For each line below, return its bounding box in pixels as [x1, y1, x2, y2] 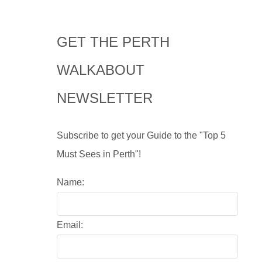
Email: [57, 219, 83, 230]
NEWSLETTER [57, 89, 153, 106]
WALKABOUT [57, 61, 144, 78]
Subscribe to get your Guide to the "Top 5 [57, 130, 226, 140]
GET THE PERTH [57, 33, 170, 50]
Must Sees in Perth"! [57, 149, 141, 159]
